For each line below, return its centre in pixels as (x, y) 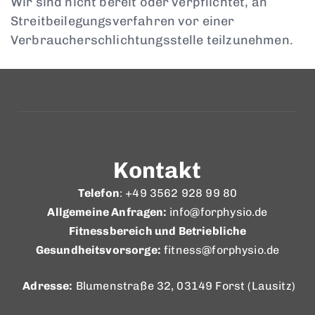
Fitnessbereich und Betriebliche (157, 231)
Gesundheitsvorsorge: (98, 250)
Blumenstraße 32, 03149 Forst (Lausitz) (184, 285)
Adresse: (48, 285)
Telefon (98, 193)
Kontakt (157, 170)
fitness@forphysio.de (222, 250)
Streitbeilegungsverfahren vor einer (123, 21)
